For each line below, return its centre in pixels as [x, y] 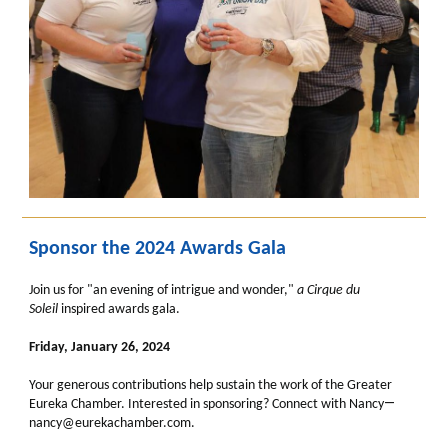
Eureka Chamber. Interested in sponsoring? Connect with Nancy [206, 404]
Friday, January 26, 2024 [99, 347]
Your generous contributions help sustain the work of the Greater [210, 385]
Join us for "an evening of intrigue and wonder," [163, 290]
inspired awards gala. [119, 309]
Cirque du [333, 290]
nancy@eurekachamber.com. [112, 423]
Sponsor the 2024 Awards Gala [157, 249]
